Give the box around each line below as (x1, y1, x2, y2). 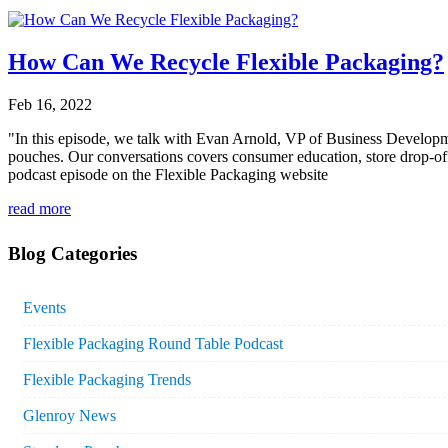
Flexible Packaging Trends (23, 371, 191, 389)
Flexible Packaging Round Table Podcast (23, 335, 283, 353)
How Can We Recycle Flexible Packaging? (8, 48, 444, 75)
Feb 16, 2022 (8, 95, 92, 113)
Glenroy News (23, 407, 116, 425)
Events (23, 299, 66, 317)
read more (8, 199, 71, 217)
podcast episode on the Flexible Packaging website (8, 165, 328, 183)
